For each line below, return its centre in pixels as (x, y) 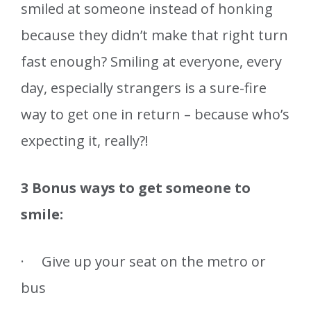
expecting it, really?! (85, 141)
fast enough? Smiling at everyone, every (151, 62)
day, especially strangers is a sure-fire (144, 88)
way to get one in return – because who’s (155, 115)
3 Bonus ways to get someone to (136, 188)
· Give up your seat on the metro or (143, 262)
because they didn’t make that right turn (154, 35)
